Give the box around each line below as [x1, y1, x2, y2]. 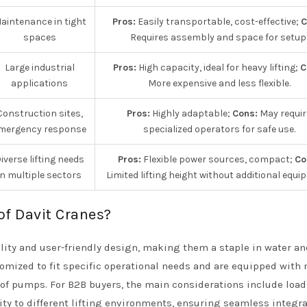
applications [11, 77, 68, 89]
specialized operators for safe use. [143, 123, 295, 135]
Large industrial [4, 62, 75, 73]
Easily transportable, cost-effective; [135, 16, 301, 27]
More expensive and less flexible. [147, 77, 291, 89]
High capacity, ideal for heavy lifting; [136, 62, 300, 73]
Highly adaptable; [150, 108, 232, 119]
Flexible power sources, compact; [141, 153, 295, 165]
